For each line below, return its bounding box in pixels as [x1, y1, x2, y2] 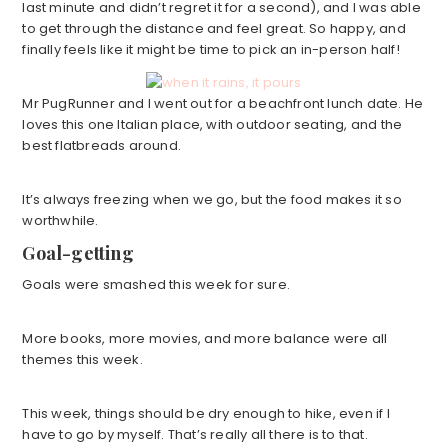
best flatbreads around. [22, 136, 181, 156]
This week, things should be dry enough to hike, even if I [22, 404, 390, 424]
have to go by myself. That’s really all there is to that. [22, 425, 368, 445]
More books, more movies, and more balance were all [22, 329, 388, 349]
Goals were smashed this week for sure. [22, 275, 290, 295]
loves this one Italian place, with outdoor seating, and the [22, 115, 403, 135]
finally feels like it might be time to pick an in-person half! [22, 40, 400, 60]
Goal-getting [22, 241, 134, 266]
